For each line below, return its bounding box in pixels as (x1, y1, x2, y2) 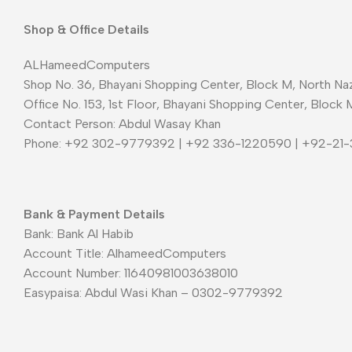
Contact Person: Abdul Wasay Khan (24, 115, 221, 131)
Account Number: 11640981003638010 (24, 265, 238, 280)
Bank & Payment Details (24, 206, 165, 222)
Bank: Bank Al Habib (24, 225, 134, 241)
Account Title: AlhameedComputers (24, 245, 226, 261)
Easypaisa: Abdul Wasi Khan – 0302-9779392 (24, 284, 283, 300)
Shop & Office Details (24, 21, 149, 37)
